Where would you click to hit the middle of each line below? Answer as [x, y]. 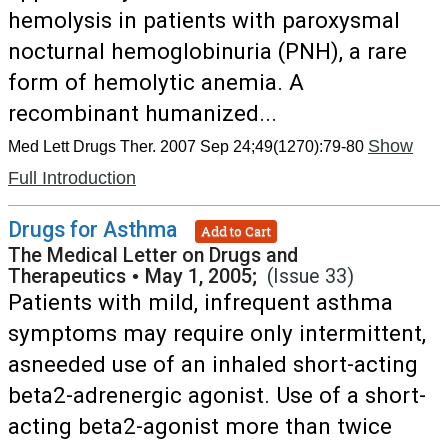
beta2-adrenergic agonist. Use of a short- [217, 395]
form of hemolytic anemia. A [156, 82]
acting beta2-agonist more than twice [200, 426]
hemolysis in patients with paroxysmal [204, 20]
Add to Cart [236, 230]
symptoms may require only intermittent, [217, 333]
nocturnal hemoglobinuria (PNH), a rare [207, 51]
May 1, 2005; [206, 276]
